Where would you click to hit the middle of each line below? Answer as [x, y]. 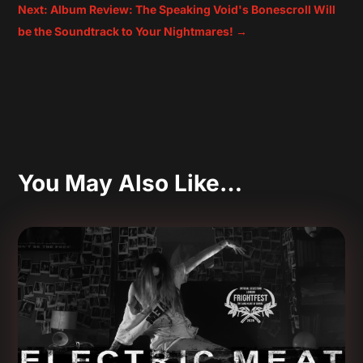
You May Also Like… [130, 184]
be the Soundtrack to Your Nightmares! [126, 32]
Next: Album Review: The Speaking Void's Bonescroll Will [177, 10]
